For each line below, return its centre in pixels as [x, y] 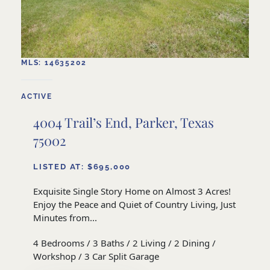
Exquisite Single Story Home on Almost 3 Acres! [133, 191]
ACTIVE [37, 96]
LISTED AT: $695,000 [82, 166]
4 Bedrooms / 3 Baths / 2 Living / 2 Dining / [124, 243]
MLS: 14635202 [54, 62]
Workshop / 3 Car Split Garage [96, 256]
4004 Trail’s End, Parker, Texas [124, 122]
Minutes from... [65, 217]
